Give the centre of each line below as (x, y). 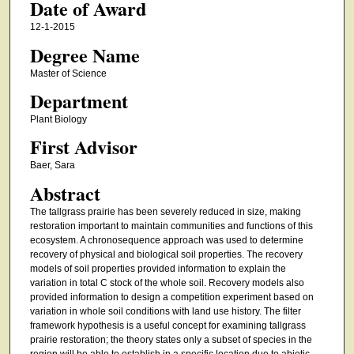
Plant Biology (58, 119)
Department (79, 100)
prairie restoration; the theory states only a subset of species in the (171, 339)
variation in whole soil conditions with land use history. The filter (165, 311)
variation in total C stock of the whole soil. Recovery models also (167, 282)
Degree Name (85, 55)
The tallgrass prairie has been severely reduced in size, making (165, 211)
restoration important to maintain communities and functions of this (171, 226)
